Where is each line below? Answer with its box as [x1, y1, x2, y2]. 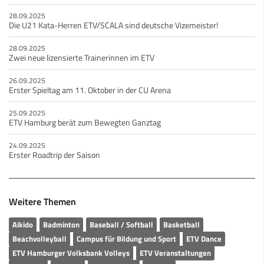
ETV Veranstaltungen [140, 246, 211, 259]
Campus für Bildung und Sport [77, 232, 176, 245]
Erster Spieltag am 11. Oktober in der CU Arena [9, 83, 171, 97]
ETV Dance [186, 232, 222, 245]
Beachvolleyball [12, 232, 67, 245]
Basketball [163, 218, 200, 230]
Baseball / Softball [90, 218, 153, 230]
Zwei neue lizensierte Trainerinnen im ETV [9, 51, 154, 64]
